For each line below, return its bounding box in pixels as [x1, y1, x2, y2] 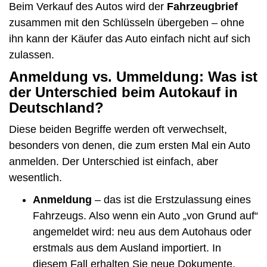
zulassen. [9, 48, 54, 61]
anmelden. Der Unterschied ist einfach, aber [9, 155, 218, 167]
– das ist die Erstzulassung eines [92, 193, 251, 206]
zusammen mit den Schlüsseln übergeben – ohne [9, 16, 244, 29]
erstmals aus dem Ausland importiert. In [33, 241, 221, 254]
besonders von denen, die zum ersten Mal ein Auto [9, 139, 250, 151]
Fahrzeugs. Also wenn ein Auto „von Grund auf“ [33, 209, 258, 222]
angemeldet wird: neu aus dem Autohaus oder [33, 225, 252, 238]
